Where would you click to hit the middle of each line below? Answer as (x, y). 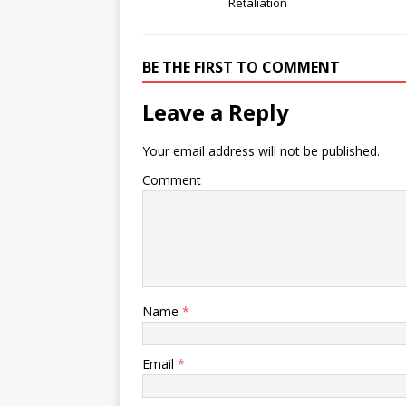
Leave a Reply (216, 112)
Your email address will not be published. (261, 151)
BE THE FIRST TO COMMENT (241, 68)
